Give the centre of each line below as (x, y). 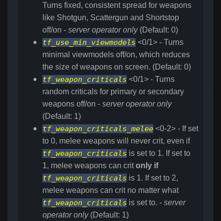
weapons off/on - (72, 104)
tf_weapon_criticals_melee (98, 129)
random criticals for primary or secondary (113, 92)
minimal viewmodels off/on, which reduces (116, 55)
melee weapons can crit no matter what (110, 190)
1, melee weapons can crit (89, 166)
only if (147, 166)
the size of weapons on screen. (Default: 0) (117, 67)
